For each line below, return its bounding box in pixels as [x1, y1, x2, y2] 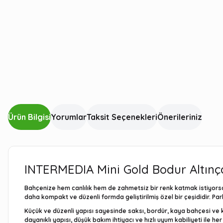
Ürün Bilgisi [8, 112, 51, 122]
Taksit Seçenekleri [87, 112, 157, 122]
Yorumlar [51, 112, 87, 122]
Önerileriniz [157, 112, 202, 122]
